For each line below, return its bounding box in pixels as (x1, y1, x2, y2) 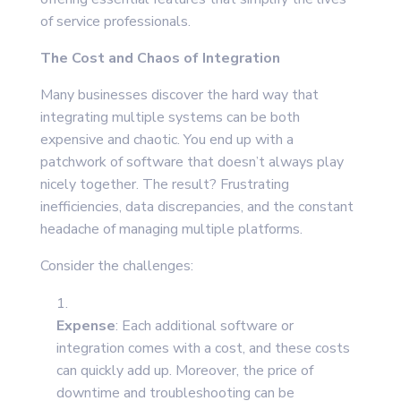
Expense (55, 316, 115, 337)
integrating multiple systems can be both (39, 107, 300, 128)
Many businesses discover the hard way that (39, 85, 319, 106)
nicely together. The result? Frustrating (39, 175, 289, 195)
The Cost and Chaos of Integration (39, 48, 280, 69)
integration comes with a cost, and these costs (55, 338, 350, 359)
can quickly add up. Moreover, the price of (55, 361, 313, 381)
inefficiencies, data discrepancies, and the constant (39, 197, 354, 218)
